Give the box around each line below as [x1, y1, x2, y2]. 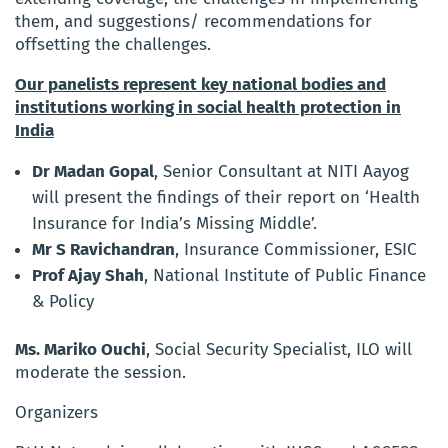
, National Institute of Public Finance [144, 264, 426, 286]
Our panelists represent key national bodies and [15, 73, 386, 95]
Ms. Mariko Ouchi [15, 338, 146, 360]
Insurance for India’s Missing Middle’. [32, 212, 317, 234]
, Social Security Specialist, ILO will [146, 338, 412, 360]
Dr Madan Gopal [32, 160, 154, 182]
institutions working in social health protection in [15, 96, 401, 118]
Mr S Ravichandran [32, 238, 175, 260]
